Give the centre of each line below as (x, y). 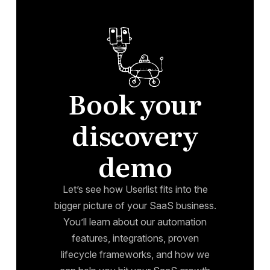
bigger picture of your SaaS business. (135, 205)
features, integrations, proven (135, 238)
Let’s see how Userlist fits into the (135, 189)
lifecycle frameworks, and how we (135, 254)
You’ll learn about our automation (135, 221)
